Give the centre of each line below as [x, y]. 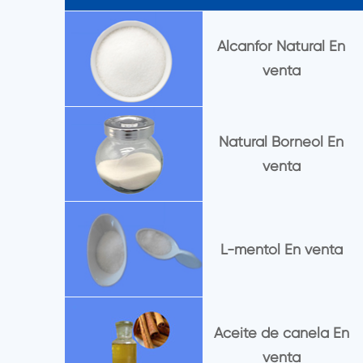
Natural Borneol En [282, 141]
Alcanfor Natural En [282, 46]
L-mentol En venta [281, 249]
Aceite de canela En [281, 332]
